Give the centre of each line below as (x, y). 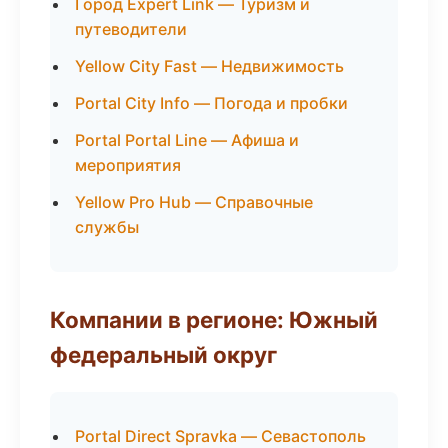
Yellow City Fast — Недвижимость (209, 66)
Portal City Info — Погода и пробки (211, 103)
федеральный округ (163, 354)
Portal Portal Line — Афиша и (187, 140)
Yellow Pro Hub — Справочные (194, 202)
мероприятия (128, 165)
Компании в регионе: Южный (214, 319)
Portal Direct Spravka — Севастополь (220, 436)
